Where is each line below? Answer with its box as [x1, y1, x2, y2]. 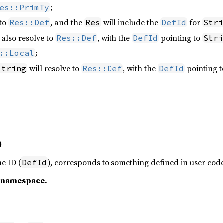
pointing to [159, 32, 202, 43]
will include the [101, 17, 160, 28]
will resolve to [27, 62, 81, 74]
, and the [50, 17, 84, 28]
